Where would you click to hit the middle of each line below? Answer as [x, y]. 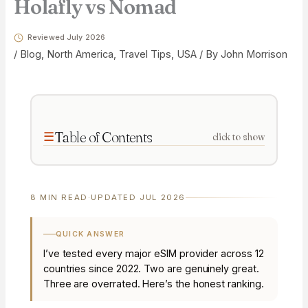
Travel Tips [145, 54]
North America [80, 54]
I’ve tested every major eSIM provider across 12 [153, 253]
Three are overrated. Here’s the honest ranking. [153, 283]
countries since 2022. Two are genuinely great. [151, 268]
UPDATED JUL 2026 [138, 198]
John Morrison [254, 54]
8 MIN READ [59, 198]
